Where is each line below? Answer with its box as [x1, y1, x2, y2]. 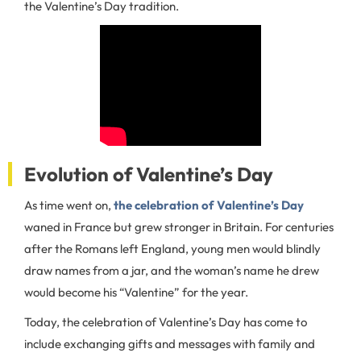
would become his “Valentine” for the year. [24, 284, 251, 300]
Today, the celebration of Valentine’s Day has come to [24, 314, 307, 330]
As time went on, [24, 197, 114, 213]
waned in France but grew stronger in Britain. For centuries [24, 219, 334, 234]
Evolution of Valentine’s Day [24, 162, 273, 186]
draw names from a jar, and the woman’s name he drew [24, 263, 319, 278]
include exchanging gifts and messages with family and [24, 336, 315, 351]
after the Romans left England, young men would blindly [24, 241, 321, 256]
